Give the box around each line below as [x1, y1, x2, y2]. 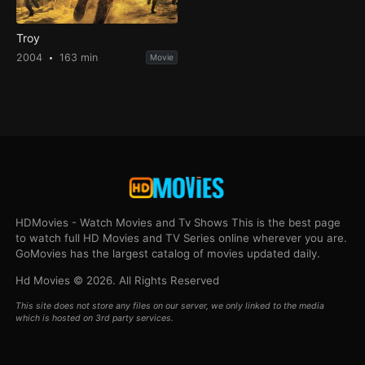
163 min [55, 51, 98, 64]
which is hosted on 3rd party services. [15, 312, 174, 323]
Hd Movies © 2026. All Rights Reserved [15, 273, 220, 287]
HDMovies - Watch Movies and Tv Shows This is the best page [15, 215, 341, 229]
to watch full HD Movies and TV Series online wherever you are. [15, 231, 348, 244]
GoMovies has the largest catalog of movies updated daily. [15, 246, 321, 260]
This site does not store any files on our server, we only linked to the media [15, 300, 325, 311]
